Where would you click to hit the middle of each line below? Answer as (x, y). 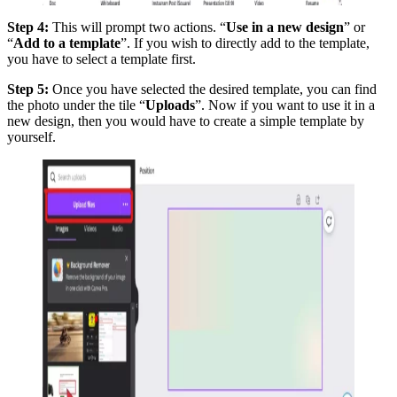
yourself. (31, 136)
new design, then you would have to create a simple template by (186, 121)
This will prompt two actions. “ (137, 27)
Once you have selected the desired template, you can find (213, 89)
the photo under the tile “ (76, 105)
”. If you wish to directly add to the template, (245, 43)
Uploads (170, 105)
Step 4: (28, 27)
